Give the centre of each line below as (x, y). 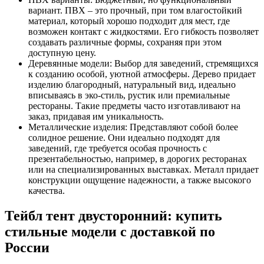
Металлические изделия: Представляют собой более (133, 127)
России (27, 248)
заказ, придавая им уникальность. (96, 117)
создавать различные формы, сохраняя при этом (125, 42)
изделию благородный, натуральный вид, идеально (132, 85)
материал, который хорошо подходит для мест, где (129, 21)
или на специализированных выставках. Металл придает (143, 170)
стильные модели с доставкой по (110, 232)
